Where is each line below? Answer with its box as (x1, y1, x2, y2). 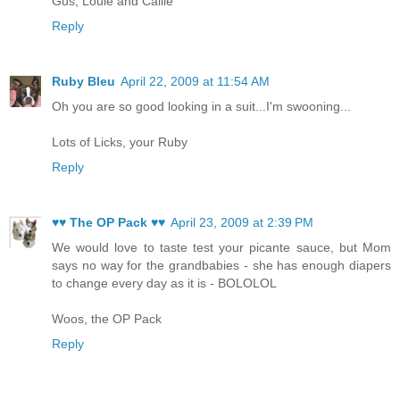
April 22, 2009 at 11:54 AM (121, 73, 270, 88)
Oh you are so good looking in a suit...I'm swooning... (52, 98, 351, 113)
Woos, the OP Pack (52, 311, 162, 326)
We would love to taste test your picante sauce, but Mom (52, 239, 391, 254)
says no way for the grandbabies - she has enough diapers (52, 257, 391, 272)
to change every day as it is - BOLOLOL (52, 275, 277, 290)
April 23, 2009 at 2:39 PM (171, 214, 313, 229)
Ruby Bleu (52, 73, 115, 88)
